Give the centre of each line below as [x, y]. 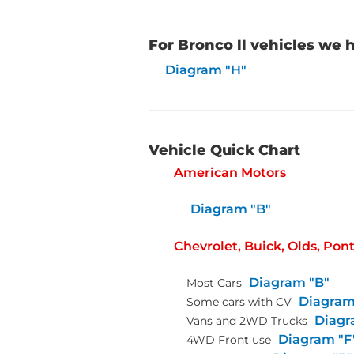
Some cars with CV [241, 302]
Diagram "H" [205, 70]
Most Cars [216, 283]
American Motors [230, 173]
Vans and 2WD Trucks [249, 321]
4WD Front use [230, 340]
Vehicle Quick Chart [224, 150]
